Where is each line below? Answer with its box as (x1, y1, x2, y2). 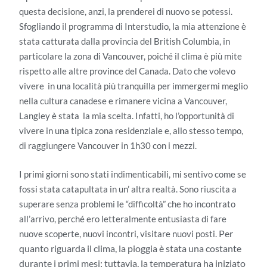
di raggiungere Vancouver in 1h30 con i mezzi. (19, 140, 197, 151)
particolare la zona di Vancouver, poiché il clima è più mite (19, 51, 242, 62)
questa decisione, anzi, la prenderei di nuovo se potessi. (19, 6, 232, 17)
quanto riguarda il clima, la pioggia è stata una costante (19, 242, 241, 254)
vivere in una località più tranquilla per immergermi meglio (19, 80, 248, 92)
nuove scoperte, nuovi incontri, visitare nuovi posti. (19, 228, 217, 239)
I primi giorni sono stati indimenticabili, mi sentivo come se (19, 168, 246, 179)
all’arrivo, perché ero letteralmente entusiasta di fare (19, 213, 226, 224)
